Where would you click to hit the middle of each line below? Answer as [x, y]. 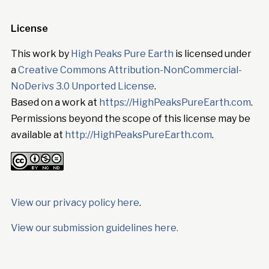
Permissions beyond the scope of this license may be [130, 119]
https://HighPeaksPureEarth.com [175, 103]
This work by [41, 54]
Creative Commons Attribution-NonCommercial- [130, 70]
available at [38, 135]
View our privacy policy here [75, 203]
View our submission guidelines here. [94, 228]
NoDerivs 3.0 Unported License [82, 86]
